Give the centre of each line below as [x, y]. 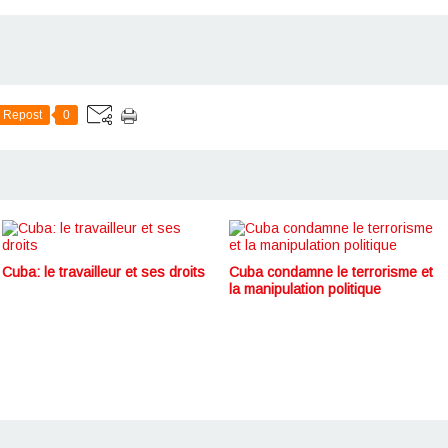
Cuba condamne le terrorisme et [331, 271]
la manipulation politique [305, 288]
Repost [22, 115]
